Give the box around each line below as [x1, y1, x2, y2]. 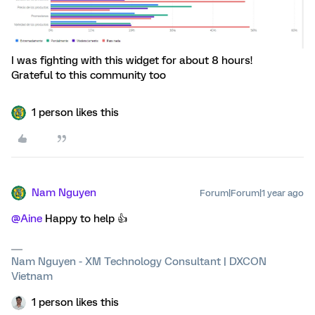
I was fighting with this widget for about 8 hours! [11, 53, 252, 67]
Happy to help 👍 [42, 212, 127, 225]
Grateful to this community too [11, 68, 169, 82]
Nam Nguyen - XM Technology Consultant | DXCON [11, 255, 266, 268]
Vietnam [11, 269, 53, 283]
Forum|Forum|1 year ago [200, 187, 304, 198]
